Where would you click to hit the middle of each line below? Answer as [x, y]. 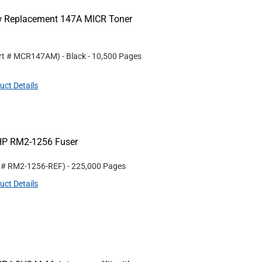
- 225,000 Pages [96, 166]
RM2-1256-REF [35, 166]
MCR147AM [35, 56]
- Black [74, 56]
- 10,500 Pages [115, 56]
